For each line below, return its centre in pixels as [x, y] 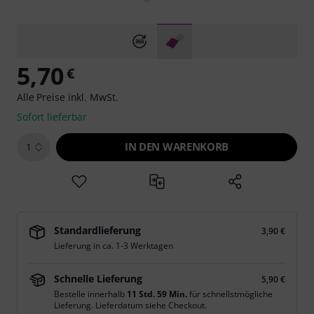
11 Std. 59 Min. [157, 294]
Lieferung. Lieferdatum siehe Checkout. [130, 305]
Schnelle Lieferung [98, 279]
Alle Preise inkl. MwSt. [68, 97]
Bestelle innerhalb [90, 294]
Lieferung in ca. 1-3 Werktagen [114, 246]
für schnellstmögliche [230, 294]
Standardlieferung [97, 230]
